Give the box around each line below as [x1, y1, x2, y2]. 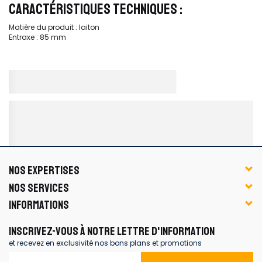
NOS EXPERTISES [9, 163, 80, 178]
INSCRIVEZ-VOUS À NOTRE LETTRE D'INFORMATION [9, 223, 215, 239]
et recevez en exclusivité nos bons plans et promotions [9, 237, 202, 248]
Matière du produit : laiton [9, 22, 99, 32]
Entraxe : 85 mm [9, 32, 66, 42]
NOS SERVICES [9, 180, 69, 195]
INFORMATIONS [9, 198, 69, 212]
